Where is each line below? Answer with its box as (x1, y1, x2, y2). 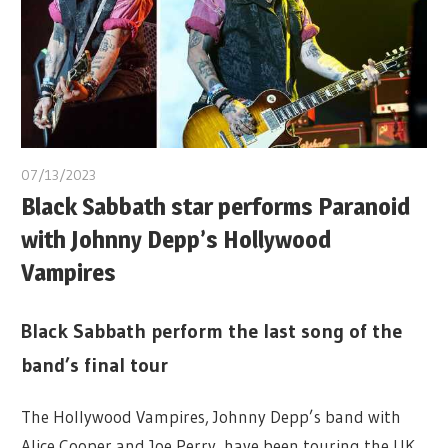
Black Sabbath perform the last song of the (21, 319, 403, 344)
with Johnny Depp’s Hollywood (21, 225, 332, 255)
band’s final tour (21, 353, 169, 378)
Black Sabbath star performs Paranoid (21, 192, 411, 222)
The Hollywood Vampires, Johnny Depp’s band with (21, 405, 402, 427)
